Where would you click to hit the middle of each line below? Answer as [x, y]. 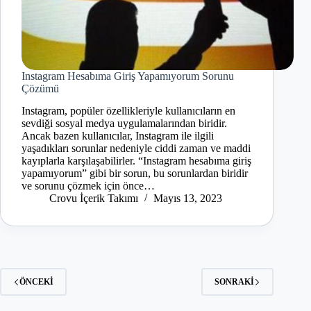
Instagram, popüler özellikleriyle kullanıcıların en [128, 111]
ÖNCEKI [36, 281]
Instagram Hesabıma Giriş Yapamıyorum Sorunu [128, 76]
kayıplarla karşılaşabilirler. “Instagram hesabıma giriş [136, 161]
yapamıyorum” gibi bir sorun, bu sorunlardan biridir [135, 174]
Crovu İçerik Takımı [94, 199]
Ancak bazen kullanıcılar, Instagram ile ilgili [118, 136]
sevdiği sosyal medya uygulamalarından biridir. [124, 124]
